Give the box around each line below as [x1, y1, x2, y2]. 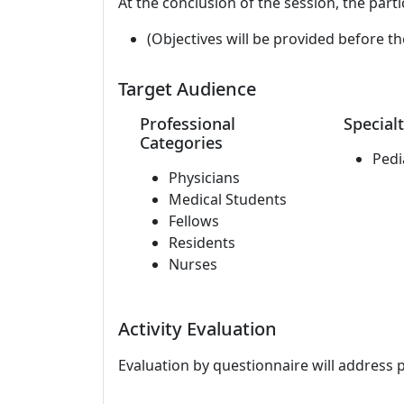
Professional [140, 113, 235, 134]
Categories [140, 132, 223, 153]
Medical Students [169, 189, 287, 209]
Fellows [169, 211, 219, 231]
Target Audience [118, 77, 256, 101]
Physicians [169, 168, 240, 188]
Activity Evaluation [118, 317, 277, 341]
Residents [169, 233, 235, 252]
